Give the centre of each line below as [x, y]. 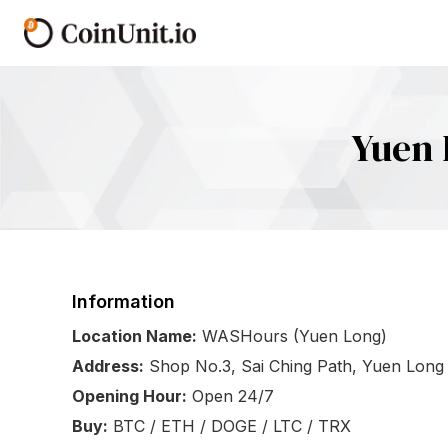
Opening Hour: [129, 396]
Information [123, 301]
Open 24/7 [233, 396]
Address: [108, 366]
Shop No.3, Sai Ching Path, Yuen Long [296, 366]
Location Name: [134, 336]
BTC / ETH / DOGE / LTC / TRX [232, 426]
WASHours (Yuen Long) [294, 336]
